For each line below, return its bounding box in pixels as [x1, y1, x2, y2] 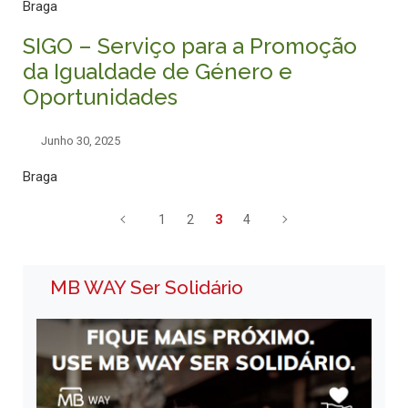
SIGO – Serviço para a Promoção [23, 33, 357, 60]
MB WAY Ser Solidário [50, 276, 243, 300]
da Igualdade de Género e [23, 58, 292, 86]
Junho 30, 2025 [41, 134, 120, 148]
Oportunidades [23, 84, 178, 111]
